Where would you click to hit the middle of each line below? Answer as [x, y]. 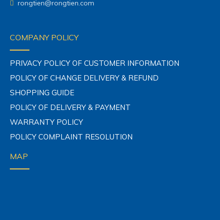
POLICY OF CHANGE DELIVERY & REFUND [84, 78]
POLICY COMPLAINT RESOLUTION [71, 137]
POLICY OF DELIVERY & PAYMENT [70, 107]
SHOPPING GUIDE [42, 92]
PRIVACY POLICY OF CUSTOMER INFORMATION [95, 63]
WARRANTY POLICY [46, 122]
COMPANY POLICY [44, 37]
